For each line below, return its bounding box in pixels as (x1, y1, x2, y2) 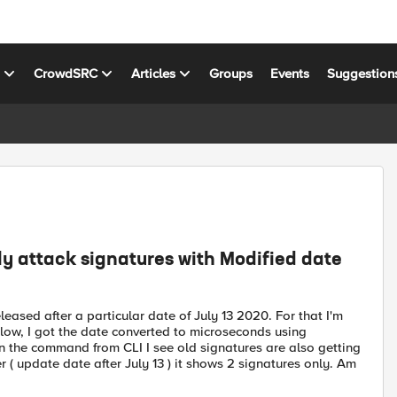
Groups (209, 65, 253, 82)
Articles (131, 65, 176, 82)
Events (270, 65, 310, 82)
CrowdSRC (34, 65, 98, 82)
